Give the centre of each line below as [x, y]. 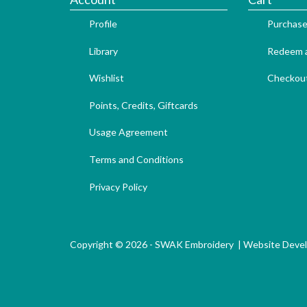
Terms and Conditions [136, 159]
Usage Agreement [128, 132]
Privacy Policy [118, 186]
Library [103, 51]
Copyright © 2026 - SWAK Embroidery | [157, 244]
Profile [103, 24]
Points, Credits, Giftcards [144, 105]
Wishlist [107, 78]
